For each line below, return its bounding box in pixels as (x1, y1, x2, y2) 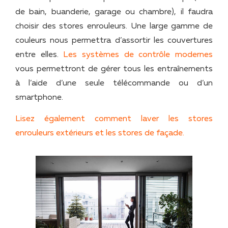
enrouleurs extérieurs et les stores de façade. (15, 129, 184, 138)
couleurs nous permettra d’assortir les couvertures (15, 36, 213, 45)
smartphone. (15, 93, 63, 102)
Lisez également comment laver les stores (15, 115, 213, 124)
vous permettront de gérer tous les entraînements (15, 65, 213, 73)
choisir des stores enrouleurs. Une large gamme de (15, 22, 213, 31)
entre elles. (15, 50, 64, 59)
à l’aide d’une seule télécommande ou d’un (15, 79, 213, 88)
